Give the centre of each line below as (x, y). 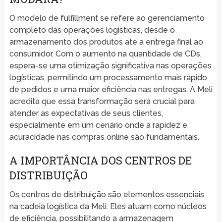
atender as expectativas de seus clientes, (86, 113)
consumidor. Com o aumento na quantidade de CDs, (105, 54)
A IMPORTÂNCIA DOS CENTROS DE (100, 160)
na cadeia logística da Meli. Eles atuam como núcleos (108, 206)
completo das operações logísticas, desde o (92, 30)
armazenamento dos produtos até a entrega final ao (106, 42)
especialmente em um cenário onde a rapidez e (98, 125)
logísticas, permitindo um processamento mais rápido (108, 77)
